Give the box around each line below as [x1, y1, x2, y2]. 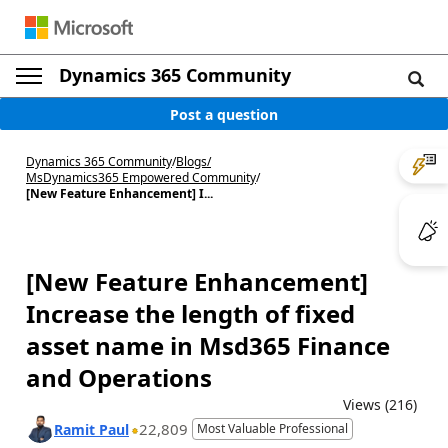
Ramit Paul [54, 419, 129, 439]
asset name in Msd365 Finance [26, 329, 390, 362]
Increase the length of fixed [26, 297, 355, 330]
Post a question [170, 104, 278, 124]
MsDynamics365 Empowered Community [26, 169, 256, 186]
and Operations [26, 361, 212, 394]
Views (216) [343, 395, 417, 414]
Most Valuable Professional [197, 420, 348, 437]
